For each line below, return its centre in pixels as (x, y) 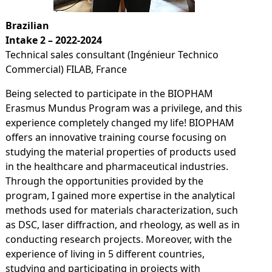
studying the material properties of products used (121, 152)
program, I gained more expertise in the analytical (120, 195)
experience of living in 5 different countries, (105, 254)
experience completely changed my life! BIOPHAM (120, 123)
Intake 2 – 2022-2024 (53, 40)
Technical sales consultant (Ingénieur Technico (112, 55)
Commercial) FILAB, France (66, 69)
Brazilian (27, 25)
